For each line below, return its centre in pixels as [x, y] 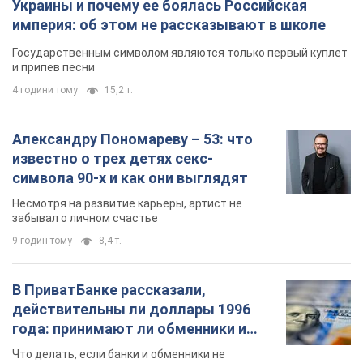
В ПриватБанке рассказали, [109, 290]
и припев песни [53, 68]
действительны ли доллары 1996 [131, 310]
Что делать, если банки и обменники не [119, 354]
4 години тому [45, 90]
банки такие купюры [85, 348]
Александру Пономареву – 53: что [132, 139]
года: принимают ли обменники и [129, 329]
